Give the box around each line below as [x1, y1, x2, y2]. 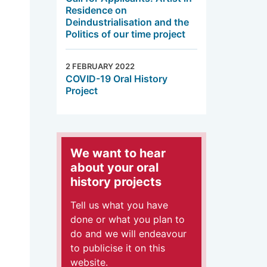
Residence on [66, 4, 128, 16]
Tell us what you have [70, 198, 169, 211]
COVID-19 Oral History [66, 72, 168, 85]
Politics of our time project [66, 27, 186, 40]
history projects [70, 174, 162, 189]
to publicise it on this [70, 241, 166, 254]
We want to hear [70, 145, 166, 160]
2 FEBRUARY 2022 [66, 61, 135, 71]
